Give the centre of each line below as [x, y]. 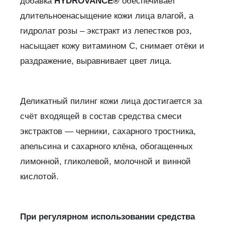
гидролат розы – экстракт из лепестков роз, [106, 31]
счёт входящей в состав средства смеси [101, 117]
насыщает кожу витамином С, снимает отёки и [112, 46]
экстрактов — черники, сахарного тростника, [108, 132]
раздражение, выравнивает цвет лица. [96, 61]
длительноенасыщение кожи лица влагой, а [107, 16]
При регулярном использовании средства [107, 217]
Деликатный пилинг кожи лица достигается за [111, 101]
